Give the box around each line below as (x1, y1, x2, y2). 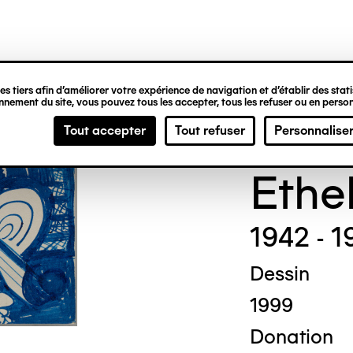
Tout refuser (175, 123, 245, 138)
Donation (249, 325, 333, 348)
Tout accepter (64, 123, 146, 138)
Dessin (249, 262, 310, 285)
